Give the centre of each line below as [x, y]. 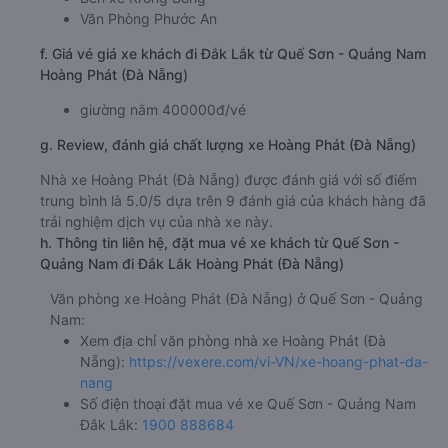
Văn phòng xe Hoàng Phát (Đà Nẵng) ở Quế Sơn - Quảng [236, 298]
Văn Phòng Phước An [148, 18]
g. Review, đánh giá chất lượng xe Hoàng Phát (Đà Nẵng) [228, 144]
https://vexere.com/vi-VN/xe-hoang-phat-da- [278, 361]
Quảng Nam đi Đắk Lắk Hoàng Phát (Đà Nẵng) [192, 263]
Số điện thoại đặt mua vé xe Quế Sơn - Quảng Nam [248, 403]
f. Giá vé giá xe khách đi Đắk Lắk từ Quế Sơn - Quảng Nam [233, 53]
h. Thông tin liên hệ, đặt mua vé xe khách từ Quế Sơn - [219, 242]
